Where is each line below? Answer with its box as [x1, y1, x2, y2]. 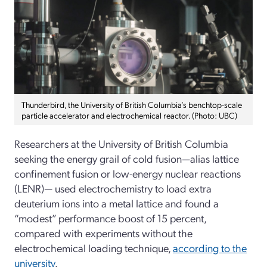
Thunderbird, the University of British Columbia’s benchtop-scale [21, 99, 242, 110]
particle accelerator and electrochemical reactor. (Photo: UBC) [21, 110, 237, 121]
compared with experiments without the [14, 226, 193, 240]
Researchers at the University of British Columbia [14, 136, 228, 151]
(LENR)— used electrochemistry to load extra [14, 181, 212, 195]
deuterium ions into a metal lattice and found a [14, 196, 219, 210]
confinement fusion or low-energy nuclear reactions [14, 166, 241, 181]
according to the [173, 241, 247, 255]
